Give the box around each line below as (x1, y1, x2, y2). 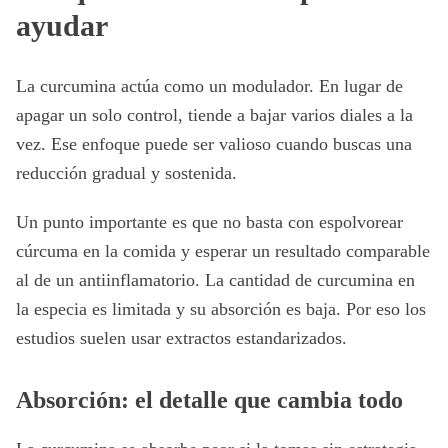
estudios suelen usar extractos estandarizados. (16, 328, 347, 348)
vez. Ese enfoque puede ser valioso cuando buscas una (16, 134, 412, 154)
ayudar (16, 9, 108, 42)
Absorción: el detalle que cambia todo (16, 387, 403, 413)
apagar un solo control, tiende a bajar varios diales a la (16, 105, 413, 125)
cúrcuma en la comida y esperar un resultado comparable (16, 241, 430, 261)
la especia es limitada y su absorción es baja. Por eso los (16, 299, 426, 319)
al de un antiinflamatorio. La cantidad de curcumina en (16, 270, 415, 290)
